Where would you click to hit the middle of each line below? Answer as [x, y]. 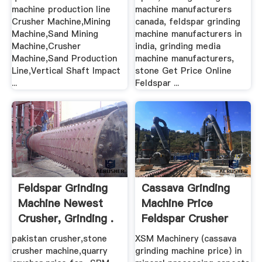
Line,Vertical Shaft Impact [66, 71]
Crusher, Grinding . [65, 218]
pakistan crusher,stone [59, 239]
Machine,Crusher [46, 46]
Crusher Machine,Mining [61, 22]
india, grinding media [178, 46]
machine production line [61, 10]
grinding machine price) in [189, 251]
